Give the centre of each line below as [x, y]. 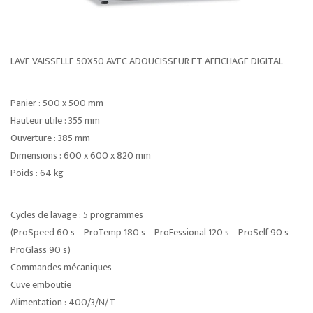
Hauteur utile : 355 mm [55, 121]
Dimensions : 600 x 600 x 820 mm [81, 155]
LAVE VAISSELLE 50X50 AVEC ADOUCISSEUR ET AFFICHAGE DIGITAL [147, 61]
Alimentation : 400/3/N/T [63, 302]
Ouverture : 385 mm [50, 138]
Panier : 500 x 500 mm [57, 103]
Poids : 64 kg [37, 173]
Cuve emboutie [41, 285]
